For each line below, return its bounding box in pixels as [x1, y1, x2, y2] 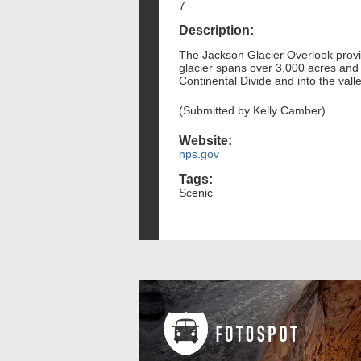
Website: [179, 134, 232, 148]
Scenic [179, 185, 213, 199]
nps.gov [179, 147, 219, 161]
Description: [179, 23, 254, 38]
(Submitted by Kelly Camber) [179, 104, 326, 118]
